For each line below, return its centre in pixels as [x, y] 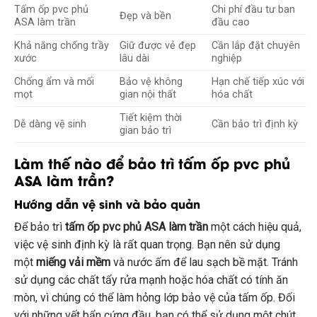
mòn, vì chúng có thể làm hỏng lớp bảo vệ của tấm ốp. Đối [155, 298]
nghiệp [227, 58]
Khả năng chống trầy [62, 45]
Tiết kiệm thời [151, 117]
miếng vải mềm [73, 263]
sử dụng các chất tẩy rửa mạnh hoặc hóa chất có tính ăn [151, 280]
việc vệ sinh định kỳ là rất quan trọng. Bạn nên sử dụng [147, 245]
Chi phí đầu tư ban [254, 9]
